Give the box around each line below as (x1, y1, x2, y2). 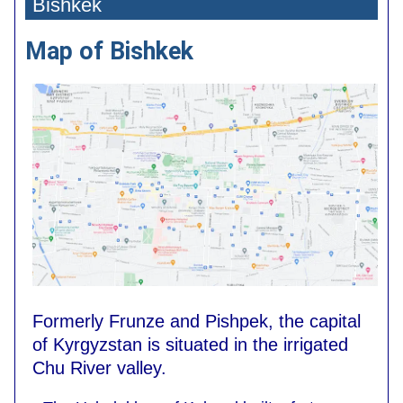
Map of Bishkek (25, 36, 193, 66)
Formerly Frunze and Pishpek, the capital (32, 310, 361, 331)
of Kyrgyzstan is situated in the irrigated (32, 334, 348, 354)
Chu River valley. (32, 357, 166, 378)
